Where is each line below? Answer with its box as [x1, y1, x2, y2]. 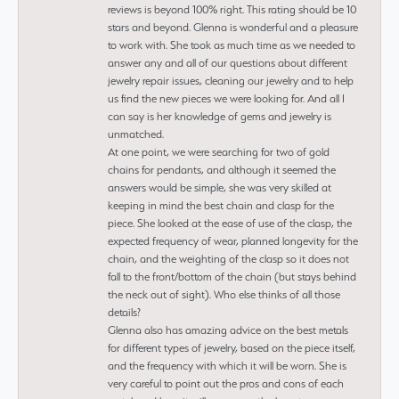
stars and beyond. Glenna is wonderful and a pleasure [108, 20, 358, 34]
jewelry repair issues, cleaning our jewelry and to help [108, 73, 354, 87]
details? [108, 305, 141, 319]
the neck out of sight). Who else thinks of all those [108, 287, 340, 301]
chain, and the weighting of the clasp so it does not [108, 251, 349, 265]
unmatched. [108, 126, 164, 141]
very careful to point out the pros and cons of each [108, 376, 344, 390]
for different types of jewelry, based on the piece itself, [108, 340, 355, 354]
